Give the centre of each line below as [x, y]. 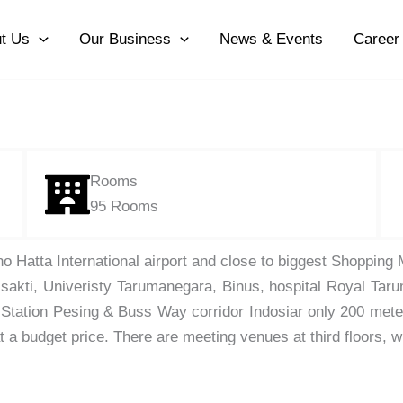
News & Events [271, 40]
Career [376, 40]
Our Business [125, 40]
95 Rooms [125, 207]
